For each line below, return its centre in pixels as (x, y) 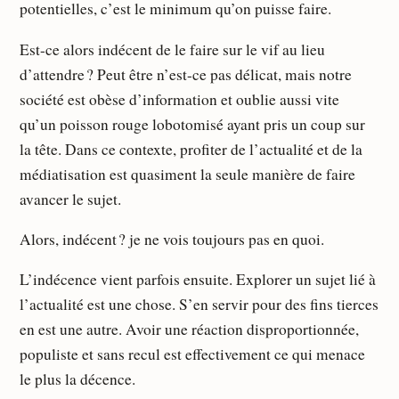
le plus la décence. (78, 379)
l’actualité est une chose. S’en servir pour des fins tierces (199, 305)
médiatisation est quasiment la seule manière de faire (188, 174)
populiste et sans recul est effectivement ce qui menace (193, 354)
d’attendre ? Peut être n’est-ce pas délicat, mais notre (186, 74)
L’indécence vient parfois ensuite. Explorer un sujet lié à (198, 280)
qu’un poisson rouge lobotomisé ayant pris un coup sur (193, 124)
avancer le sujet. (71, 199)
